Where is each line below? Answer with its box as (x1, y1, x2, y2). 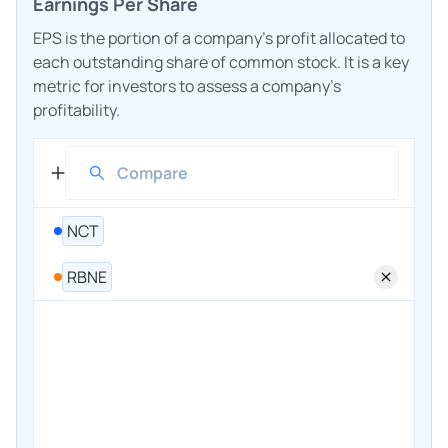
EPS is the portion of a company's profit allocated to (33, 26, 405, 49)
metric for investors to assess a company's (33, 74, 341, 97)
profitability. (33, 98, 120, 121)
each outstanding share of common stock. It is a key (33, 50, 409, 73)
